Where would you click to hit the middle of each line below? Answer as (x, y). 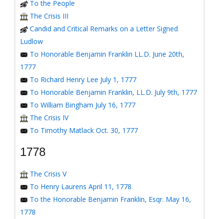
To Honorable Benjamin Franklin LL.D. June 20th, (107, 54)
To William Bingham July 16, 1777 (83, 105)
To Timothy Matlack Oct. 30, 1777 (84, 130)
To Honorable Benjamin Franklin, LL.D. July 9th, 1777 (113, 92)
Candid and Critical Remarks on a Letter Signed (104, 29)
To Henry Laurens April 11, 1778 (81, 186)
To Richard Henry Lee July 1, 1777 (83, 79)
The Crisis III (49, 16)
